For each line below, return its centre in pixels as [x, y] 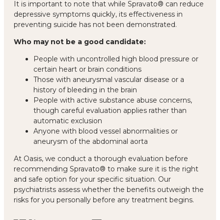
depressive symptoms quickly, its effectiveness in [98, 14]
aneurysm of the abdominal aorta [91, 141]
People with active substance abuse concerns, [113, 100]
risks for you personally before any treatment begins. [104, 200]
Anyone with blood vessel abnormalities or [106, 131]
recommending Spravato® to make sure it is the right [106, 169]
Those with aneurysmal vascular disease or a [109, 79]
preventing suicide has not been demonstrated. [95, 24]
